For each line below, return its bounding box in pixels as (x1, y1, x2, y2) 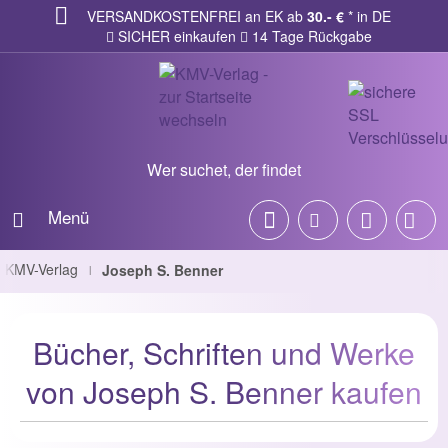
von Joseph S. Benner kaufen (26, 370, 422, 413)
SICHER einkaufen (114, 26, 236, 46)
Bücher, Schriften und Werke (33, 331, 415, 374)
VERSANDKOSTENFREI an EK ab (87, 6, 307, 26)
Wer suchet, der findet (147, 158, 301, 181)
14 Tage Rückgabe (248, 26, 372, 46)
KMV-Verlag (5, 259, 78, 279)
